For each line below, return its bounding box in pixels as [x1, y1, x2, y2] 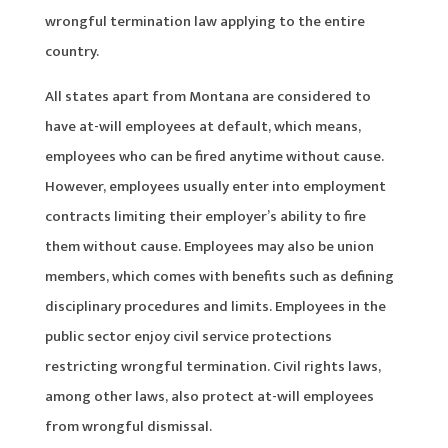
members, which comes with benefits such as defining [44, 263, 394, 289]
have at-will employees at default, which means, [44, 113, 361, 139]
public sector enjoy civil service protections [44, 323, 332, 349]
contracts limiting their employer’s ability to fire [44, 203, 366, 229]
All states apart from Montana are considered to [44, 83, 371, 109]
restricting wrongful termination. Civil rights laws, [44, 353, 381, 379]
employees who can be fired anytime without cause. [44, 143, 384, 169]
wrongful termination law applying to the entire [44, 8, 365, 34]
